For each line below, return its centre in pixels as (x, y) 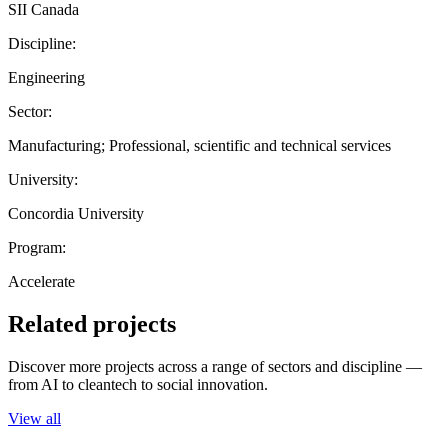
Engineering (46, 77)
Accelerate (41, 281)
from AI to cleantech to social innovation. (138, 384)
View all (34, 418)
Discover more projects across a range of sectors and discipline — (215, 366)
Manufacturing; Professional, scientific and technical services (199, 145)
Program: (37, 247)
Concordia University (76, 213)
